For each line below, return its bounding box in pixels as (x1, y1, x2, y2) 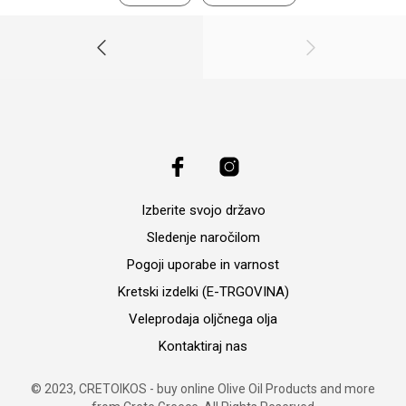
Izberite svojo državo (140, 201, 266, 218)
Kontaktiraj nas (159, 337, 247, 354)
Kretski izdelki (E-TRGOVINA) (117, 283, 289, 300)
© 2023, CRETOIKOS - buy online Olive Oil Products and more (31, 381, 375, 396)
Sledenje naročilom (146, 228, 260, 246)
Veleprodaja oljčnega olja (129, 310, 277, 327)
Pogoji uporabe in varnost (127, 256, 279, 273)
